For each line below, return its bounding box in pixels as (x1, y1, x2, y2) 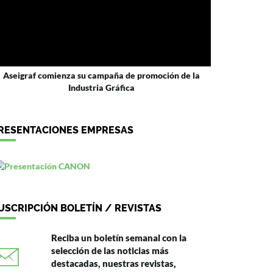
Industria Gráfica (68, 82, 135, 93)
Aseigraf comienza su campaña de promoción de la (2, 70, 200, 80)
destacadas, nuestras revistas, (51, 258, 176, 269)
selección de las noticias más (51, 245, 169, 257)
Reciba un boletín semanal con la (51, 232, 186, 244)
